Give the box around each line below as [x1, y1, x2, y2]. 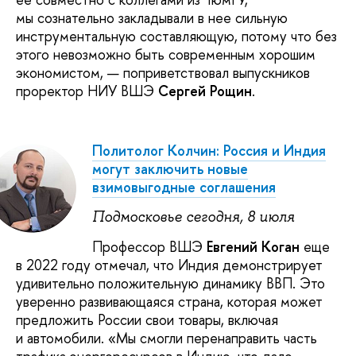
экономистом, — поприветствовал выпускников [16, 62, 310, 83]
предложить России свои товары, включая [16, 310, 278, 331]
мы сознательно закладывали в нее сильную [16, 7, 288, 28]
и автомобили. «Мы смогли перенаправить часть [16, 328, 317, 349]
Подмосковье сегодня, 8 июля [92, 207, 295, 227]
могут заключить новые [92, 158, 248, 179]
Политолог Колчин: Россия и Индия [92, 140, 326, 161]
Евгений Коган [207, 237, 300, 257]
